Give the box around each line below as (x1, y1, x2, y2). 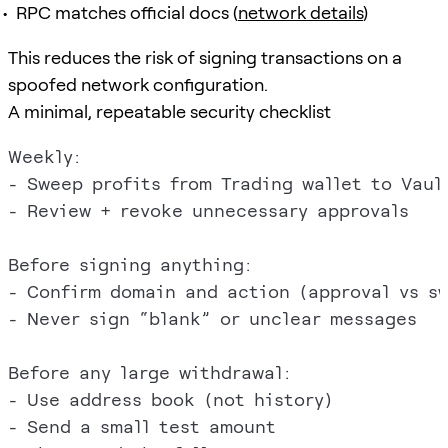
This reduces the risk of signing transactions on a (8, 46, 402, 68)
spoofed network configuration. (8, 73, 268, 95)
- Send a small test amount (8, 415, 276, 437)
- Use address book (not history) (8, 388, 333, 410)
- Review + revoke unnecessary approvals (8, 199, 409, 221)
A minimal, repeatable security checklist (8, 100, 331, 122)
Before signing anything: (8, 253, 252, 275)
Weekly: (8, 145, 81, 167)
